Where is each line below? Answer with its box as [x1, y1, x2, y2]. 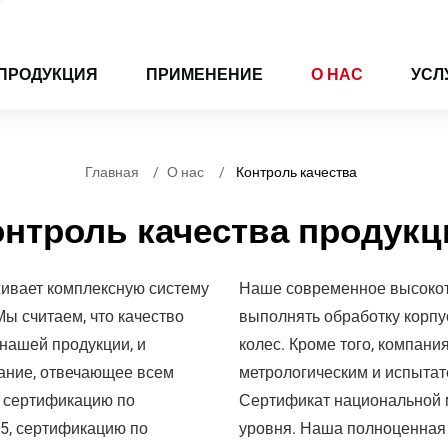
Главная [84, 164, 139, 181]
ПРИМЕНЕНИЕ [146, 65, 263, 84]
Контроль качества [232, 164, 357, 181]
